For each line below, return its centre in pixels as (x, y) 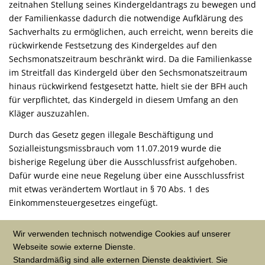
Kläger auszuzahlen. (49, 114)
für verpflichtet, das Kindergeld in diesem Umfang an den (124, 100)
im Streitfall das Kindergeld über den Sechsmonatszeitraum (128, 73)
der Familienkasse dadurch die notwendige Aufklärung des (126, 18)
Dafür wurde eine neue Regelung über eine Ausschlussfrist (127, 176)
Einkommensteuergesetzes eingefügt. (83, 203)
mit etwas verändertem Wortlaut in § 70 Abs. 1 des (109, 189)
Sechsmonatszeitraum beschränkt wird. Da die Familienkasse (130, 59)
